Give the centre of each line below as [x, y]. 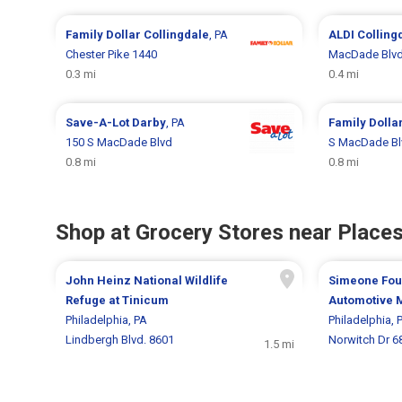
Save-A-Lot [99, 122]
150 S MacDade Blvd [119, 142]
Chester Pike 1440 [112, 54]
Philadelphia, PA [107, 319]
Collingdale [177, 34]
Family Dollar [105, 34]
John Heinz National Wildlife [147, 280]
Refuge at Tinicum [118, 300]
